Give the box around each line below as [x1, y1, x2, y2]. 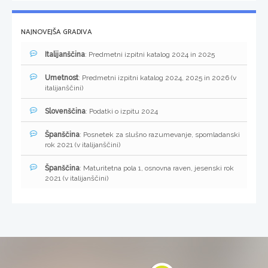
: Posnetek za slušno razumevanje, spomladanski [80, 130, 240, 139]
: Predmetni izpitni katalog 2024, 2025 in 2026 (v [78, 74, 236, 83]
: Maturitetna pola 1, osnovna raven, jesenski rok [80, 164, 234, 173]
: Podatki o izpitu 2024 [86, 107, 158, 116]
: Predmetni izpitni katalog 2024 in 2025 [85, 50, 215, 59]
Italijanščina [45, 50, 85, 59]
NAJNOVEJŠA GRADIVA [21, 26, 92, 38]
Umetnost [45, 74, 78, 83]
